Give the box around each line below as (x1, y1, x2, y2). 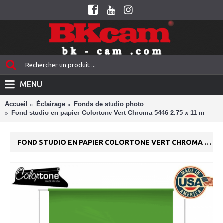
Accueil (5, 100, 28, 108)
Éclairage (36, 100, 65, 108)
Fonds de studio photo (74, 100, 144, 108)
